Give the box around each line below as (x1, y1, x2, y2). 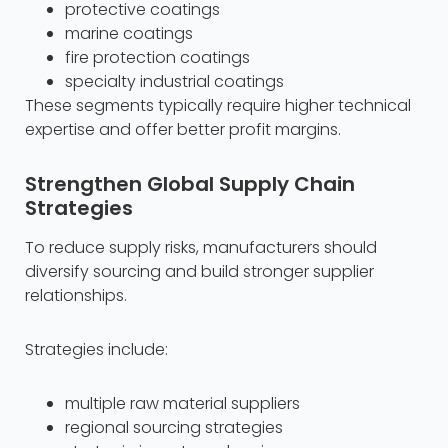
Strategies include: (25, 338, 168, 362)
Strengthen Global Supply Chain (25, 170, 355, 199)
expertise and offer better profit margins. (25, 118, 341, 142)
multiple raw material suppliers (65, 392, 300, 416)
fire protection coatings (65, 46, 250, 70)
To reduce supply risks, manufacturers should (25, 236, 377, 260)
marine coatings (65, 22, 193, 46)
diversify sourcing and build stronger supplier (25, 260, 374, 284)
